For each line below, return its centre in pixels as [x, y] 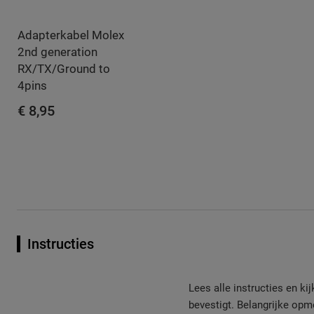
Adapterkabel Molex [71, 35]
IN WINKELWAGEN [71, 138]
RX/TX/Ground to [64, 68]
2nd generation [57, 52]
